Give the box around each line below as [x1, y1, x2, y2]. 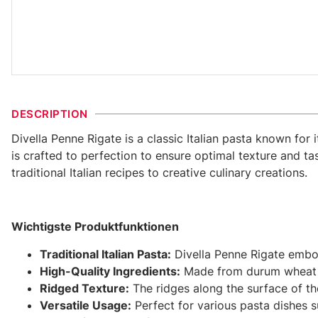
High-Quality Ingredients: [40, 263, 180, 278]
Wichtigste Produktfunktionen [11, 219, 179, 234]
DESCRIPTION [11, 106, 88, 121]
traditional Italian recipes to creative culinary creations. [11, 165, 307, 180]
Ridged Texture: [40, 280, 129, 295]
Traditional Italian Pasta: [40, 246, 171, 261]
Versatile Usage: [40, 297, 131, 312]
